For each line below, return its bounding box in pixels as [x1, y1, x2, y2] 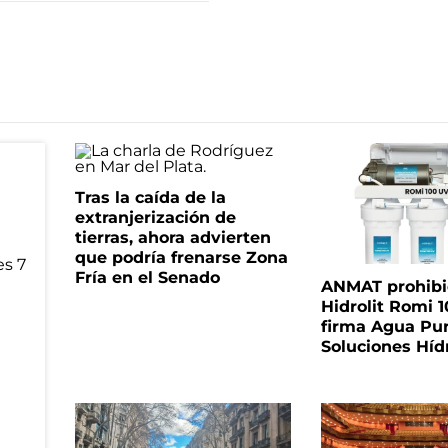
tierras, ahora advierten [74, 228, 271, 247]
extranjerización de [74, 208, 236, 227]
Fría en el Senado [74, 268, 220, 287]
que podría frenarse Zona [74, 248, 288, 267]
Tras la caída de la [74, 188, 226, 207]
